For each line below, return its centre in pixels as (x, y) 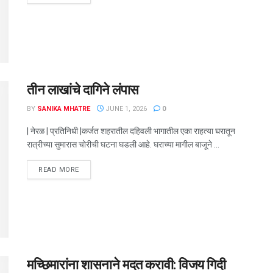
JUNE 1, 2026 (125, 108)
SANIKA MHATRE (64, 108)
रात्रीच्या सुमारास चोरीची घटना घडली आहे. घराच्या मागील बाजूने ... (123, 144)
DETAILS (93, 169)
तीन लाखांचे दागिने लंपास (83, 90)
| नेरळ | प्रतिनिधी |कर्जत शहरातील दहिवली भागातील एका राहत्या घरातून (131, 131)
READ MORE (59, 169)
